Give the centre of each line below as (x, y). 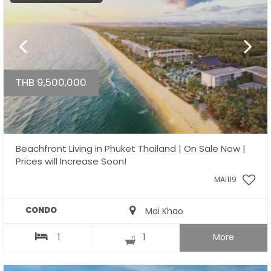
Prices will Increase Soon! (71, 162)
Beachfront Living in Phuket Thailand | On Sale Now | (131, 149)
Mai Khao (159, 211)
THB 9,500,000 (51, 82)
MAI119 (225, 180)
